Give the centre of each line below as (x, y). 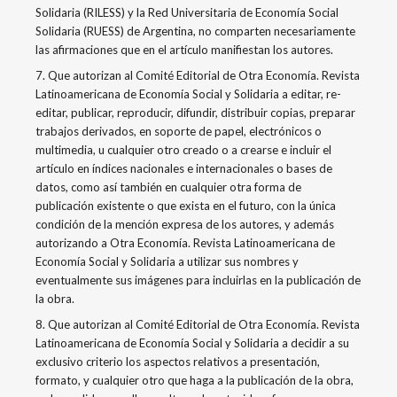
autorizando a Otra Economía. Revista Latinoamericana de (185, 242)
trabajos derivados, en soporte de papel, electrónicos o (179, 131)
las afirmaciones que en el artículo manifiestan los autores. (184, 49)
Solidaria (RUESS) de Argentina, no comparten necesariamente (195, 31)
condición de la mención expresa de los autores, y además (185, 224)
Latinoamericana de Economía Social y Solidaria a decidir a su (192, 343)
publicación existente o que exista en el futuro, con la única (186, 205)
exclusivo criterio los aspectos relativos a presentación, (178, 361)
